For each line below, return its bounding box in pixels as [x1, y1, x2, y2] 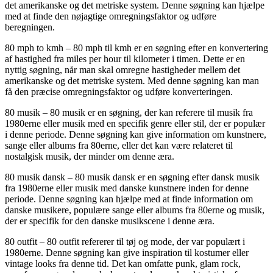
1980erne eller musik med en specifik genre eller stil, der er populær [5, 118, 265, 129]
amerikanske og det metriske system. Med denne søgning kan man [5, 75, 259, 86]
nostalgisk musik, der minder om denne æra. [5, 151, 174, 161]
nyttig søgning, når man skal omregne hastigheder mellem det [5, 64, 240, 75]
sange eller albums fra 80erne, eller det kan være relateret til [5, 140, 233, 151]
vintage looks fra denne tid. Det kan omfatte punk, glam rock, [5, 258, 241, 269]
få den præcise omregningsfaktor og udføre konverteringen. [5, 86, 233, 97]
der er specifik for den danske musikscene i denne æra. [5, 215, 214, 226]
